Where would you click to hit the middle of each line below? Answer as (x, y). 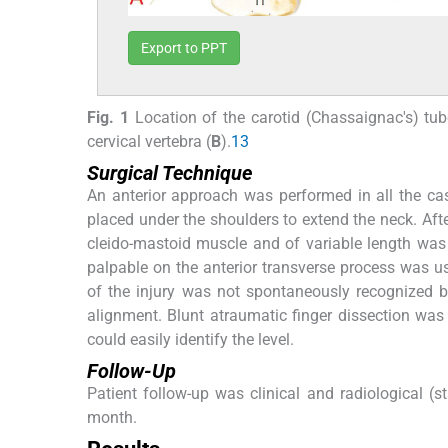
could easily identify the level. (190, 340)
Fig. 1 (108, 118)
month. (112, 418)
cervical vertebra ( (149, 142)
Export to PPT (184, 48)
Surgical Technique (169, 173)
